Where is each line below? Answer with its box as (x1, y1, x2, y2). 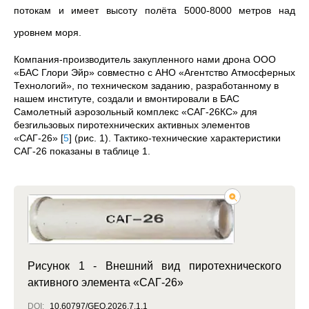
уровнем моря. (14, 27, 81, 38)
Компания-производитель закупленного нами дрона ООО (14, 54, 276, 65)
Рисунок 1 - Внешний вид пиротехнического (28, 259, 281, 272)
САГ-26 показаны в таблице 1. (14, 146, 150, 157)
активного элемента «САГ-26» (28, 276, 183, 288)
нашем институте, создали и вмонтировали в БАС (14, 93, 239, 104)
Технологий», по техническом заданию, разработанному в (14, 80, 279, 91)
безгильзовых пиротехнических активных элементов (14, 119, 250, 130)
